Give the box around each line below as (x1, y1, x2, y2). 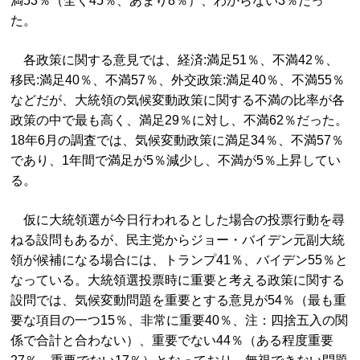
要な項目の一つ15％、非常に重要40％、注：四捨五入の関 (10, 313, 349, 327)
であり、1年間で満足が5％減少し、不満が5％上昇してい (10, 153, 342, 167)
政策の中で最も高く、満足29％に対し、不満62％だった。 (10, 113, 349, 127)
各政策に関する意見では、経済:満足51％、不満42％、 (10, 53, 339, 67)
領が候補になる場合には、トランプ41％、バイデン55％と (10, 253, 349, 267)
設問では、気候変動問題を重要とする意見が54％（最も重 (10, 293, 347, 307)
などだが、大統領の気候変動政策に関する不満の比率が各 (10, 93, 346, 107)
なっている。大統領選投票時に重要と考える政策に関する (10, 273, 346, 287)
